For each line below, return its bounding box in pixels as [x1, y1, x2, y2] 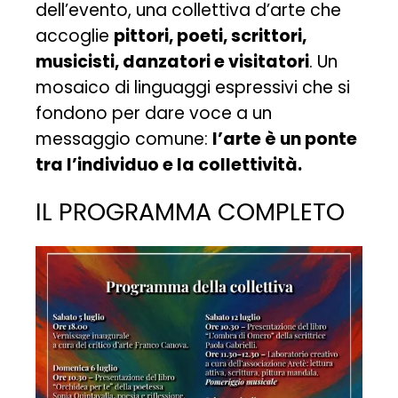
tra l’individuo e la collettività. [36, 153, 303, 178]
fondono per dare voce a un [36, 101, 273, 126]
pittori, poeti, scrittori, [114, 24, 307, 49]
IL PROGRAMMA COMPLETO [36, 195, 346, 229]
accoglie [36, 24, 115, 49]
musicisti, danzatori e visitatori [36, 50, 310, 75]
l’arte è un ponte [212, 127, 358, 152]
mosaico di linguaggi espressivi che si [36, 76, 351, 100]
